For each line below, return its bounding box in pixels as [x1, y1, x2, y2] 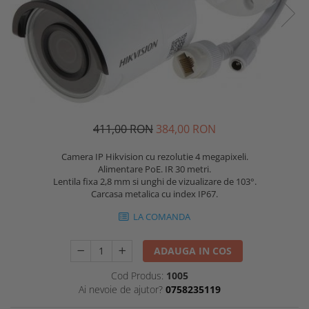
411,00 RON [93, 121, 153, 137]
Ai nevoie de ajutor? [78, 282, 163, 296]
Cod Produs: [110, 268, 163, 282]
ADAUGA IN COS [154, 243, 232, 257]
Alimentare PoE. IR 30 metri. [98, 162, 211, 175]
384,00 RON [156, 121, 216, 137]
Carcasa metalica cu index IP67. [91, 187, 218, 200]
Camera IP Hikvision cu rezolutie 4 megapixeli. [61, 150, 248, 163]
